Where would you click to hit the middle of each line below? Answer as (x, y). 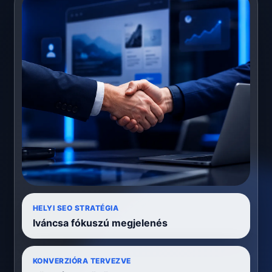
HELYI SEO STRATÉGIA (76, 208)
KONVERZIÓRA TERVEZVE (82, 261)
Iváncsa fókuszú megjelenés (100, 223)
